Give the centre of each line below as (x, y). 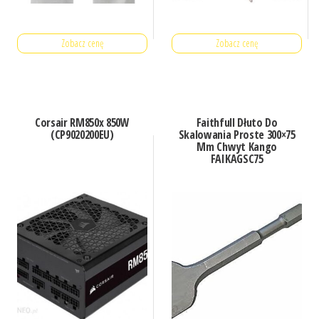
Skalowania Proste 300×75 (237, 134)
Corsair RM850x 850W (82, 122)
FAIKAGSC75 (237, 158)
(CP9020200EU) (82, 134)
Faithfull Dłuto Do (237, 122)
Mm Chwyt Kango (237, 146)
